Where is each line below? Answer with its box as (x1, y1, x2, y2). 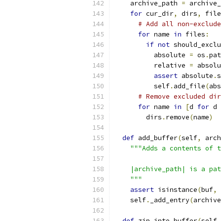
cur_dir (142, 9, 174, 18)
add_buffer (134, 134, 178, 142)
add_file (174, 82, 205, 90)
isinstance (154, 185, 197, 194)
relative (114, 61, 189, 70)
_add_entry (150, 196, 189, 204)
